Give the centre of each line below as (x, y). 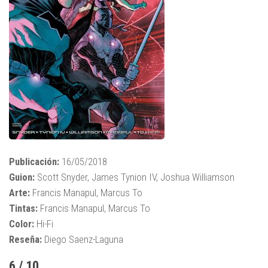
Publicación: (34, 162)
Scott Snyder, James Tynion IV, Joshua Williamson (135, 177)
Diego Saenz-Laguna (83, 240)
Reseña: (25, 240)
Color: (22, 224)
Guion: (22, 177)
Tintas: (23, 208)
